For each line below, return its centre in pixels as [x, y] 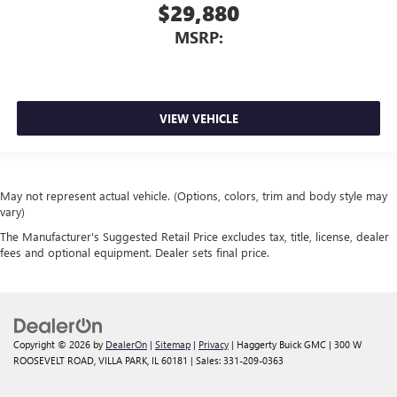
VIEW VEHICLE [198, 119]
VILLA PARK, [122, 361]
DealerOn [126, 345]
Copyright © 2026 [53, 345]
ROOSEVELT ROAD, [54, 361]
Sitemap [173, 345]
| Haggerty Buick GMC [277, 345]
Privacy [214, 345]
